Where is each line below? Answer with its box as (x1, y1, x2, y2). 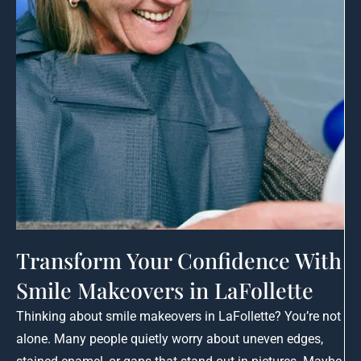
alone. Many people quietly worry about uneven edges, (16, 331, 323, 347)
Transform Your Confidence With (16, 246, 342, 276)
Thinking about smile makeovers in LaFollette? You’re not (16, 309, 341, 325)
